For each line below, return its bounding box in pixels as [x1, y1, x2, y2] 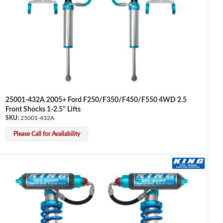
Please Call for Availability [13, 131, 80, 137]
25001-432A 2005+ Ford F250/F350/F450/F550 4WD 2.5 [5, 97, 187, 104]
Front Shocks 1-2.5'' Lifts [5, 106, 81, 113]
